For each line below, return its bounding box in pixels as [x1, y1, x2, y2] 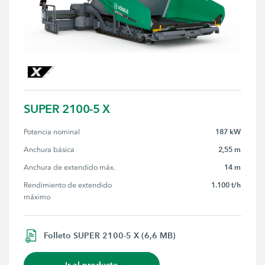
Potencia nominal [24, 127, 80, 136]
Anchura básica [24, 145, 75, 154]
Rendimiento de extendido [24, 180, 114, 189]
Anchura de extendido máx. [24, 163, 116, 172]
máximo [24, 192, 51, 201]
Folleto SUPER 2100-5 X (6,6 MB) [44, 230, 176, 241]
